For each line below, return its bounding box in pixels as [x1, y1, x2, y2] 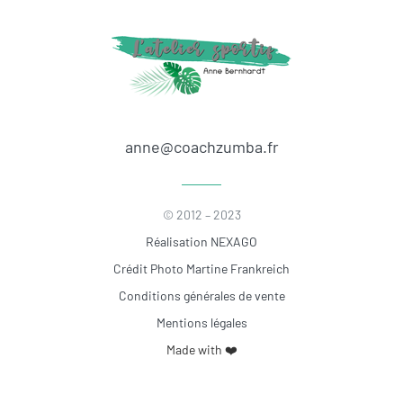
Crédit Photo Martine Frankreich [113, 260, 290, 276]
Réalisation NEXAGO [146, 233, 257, 249]
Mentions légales [156, 314, 247, 330]
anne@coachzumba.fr [124, 137, 279, 157]
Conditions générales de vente [118, 287, 285, 303]
